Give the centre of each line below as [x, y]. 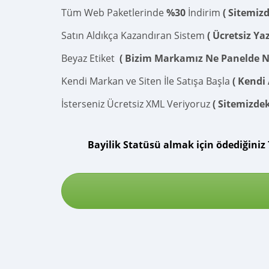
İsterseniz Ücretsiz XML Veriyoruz [137, 104]
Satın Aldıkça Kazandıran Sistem [134, 35]
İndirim [204, 13]
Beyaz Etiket [90, 58]
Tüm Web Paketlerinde [114, 13]
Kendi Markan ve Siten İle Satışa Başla [147, 81]
